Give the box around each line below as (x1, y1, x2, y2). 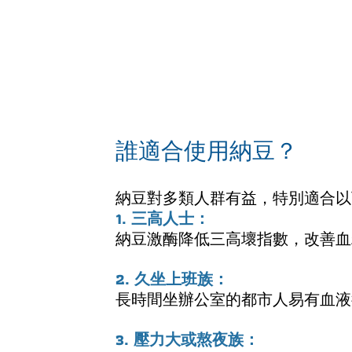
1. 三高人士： (115, 206, 210, 231)
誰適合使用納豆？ (115, 133, 298, 169)
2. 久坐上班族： (115, 266, 229, 291)
